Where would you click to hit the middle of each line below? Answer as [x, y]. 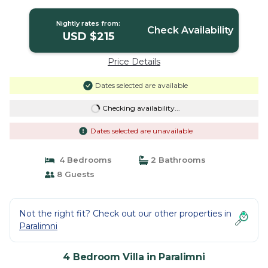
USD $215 [88, 36]
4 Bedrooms [83, 160]
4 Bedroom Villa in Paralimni [134, 257]
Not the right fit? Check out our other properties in [125, 214]
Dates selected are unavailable [141, 131]
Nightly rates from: [89, 23]
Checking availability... [141, 108]
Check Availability [190, 30]
